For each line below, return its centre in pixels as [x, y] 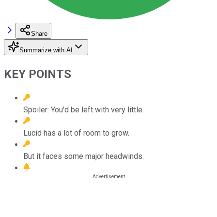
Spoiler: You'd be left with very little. [84, 109]
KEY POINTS [38, 74]
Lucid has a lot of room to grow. [76, 133]
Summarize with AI [46, 50]
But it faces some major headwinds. [84, 156]
